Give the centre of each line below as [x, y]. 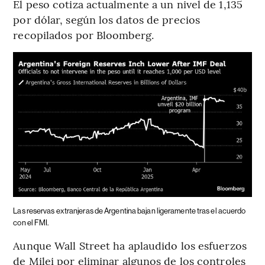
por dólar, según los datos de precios [107, 20]
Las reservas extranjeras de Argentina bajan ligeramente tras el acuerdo [130, 211]
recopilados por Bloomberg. [83, 35]
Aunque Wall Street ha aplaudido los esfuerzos [130, 245]
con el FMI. [31, 222]
